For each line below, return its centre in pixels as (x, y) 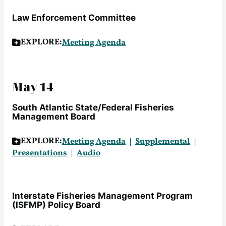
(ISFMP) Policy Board (56, 205)
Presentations (40, 153)
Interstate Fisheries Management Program (102, 196)
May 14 (33, 87)
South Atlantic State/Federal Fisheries (93, 107)
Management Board (54, 117)
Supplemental (163, 141)
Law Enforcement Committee (74, 18)
